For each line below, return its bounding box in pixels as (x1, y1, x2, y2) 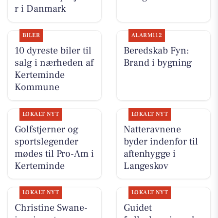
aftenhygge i (123, 147, 176, 160)
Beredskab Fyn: (123, 44, 189, 57)
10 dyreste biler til (14, 44, 91, 57)
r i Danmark (14, 2, 66, 16)
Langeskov (123, 159, 168, 172)
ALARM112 (131, 32, 163, 39)
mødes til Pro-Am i (14, 147, 94, 160)
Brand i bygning (123, 56, 192, 70)
